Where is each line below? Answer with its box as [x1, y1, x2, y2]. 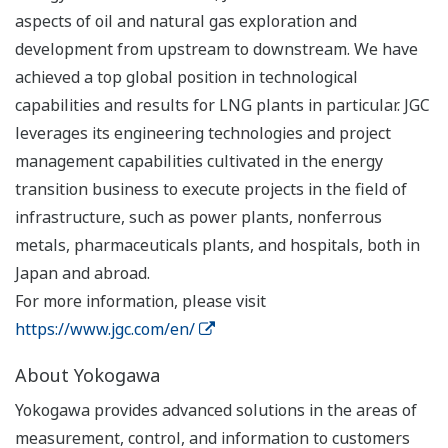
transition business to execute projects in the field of [15, 178, 407, 201]
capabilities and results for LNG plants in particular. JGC [15, 94, 430, 117]
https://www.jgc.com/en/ [15, 318, 195, 341]
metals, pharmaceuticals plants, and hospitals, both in [15, 234, 420, 257]
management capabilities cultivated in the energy [15, 150, 383, 173]
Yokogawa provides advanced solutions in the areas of [15, 399, 417, 422]
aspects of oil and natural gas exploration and [15, 10, 357, 33]
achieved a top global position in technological [15, 66, 358, 89]
